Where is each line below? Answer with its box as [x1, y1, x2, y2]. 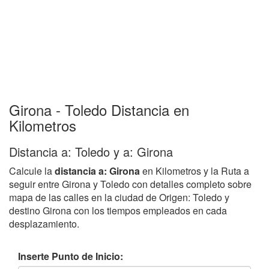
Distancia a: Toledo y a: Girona [9, 142, 173, 160]
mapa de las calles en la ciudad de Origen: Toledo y [9, 190, 229, 204]
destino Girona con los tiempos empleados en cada [9, 203, 227, 217]
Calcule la [9, 163, 55, 178]
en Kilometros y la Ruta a [140, 163, 249, 178]
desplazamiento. [9, 216, 79, 231]
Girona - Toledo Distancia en [9, 98, 189, 120]
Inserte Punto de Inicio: [18, 249, 123, 263]
